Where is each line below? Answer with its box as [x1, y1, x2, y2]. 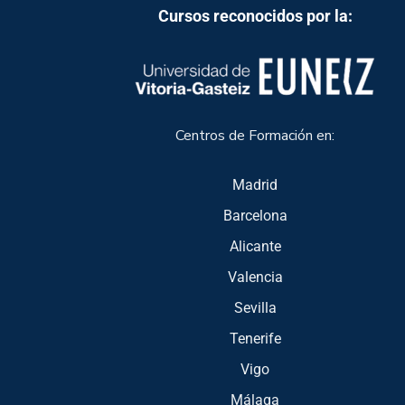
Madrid [232, 176, 278, 194]
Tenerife [229, 330, 281, 348]
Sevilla [233, 299, 277, 317]
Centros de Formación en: [175, 126, 334, 146]
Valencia [227, 268, 283, 287]
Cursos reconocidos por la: [157, 6, 353, 26]
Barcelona [222, 207, 287, 225]
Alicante [229, 238, 281, 256]
